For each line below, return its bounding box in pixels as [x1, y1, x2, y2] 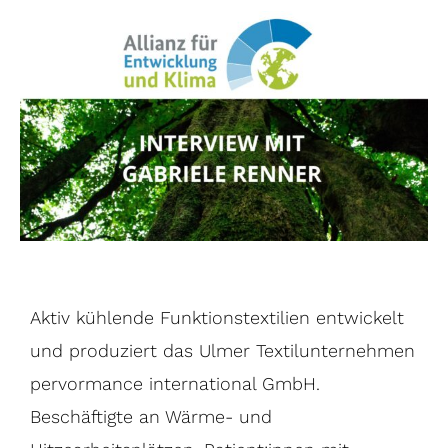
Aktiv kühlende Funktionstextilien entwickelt [30, 307, 404, 329]
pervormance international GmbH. [30, 373, 320, 395]
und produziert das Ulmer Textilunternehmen [30, 340, 415, 362]
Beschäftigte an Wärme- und [30, 406, 272, 428]
